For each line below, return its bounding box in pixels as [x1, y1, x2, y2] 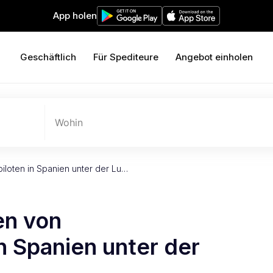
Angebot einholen [175, 51, 253, 63]
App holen [53, 10, 97, 21]
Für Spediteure [93, 51, 158, 63]
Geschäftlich [20, 51, 76, 63]
